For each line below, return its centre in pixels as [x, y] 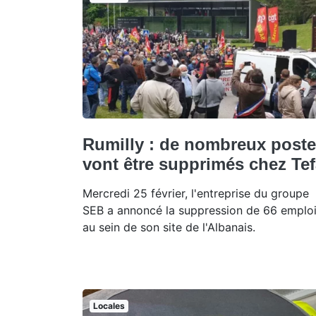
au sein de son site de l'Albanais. [169, 227]
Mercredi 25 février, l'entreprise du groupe [196, 193]
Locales [109, 305]
